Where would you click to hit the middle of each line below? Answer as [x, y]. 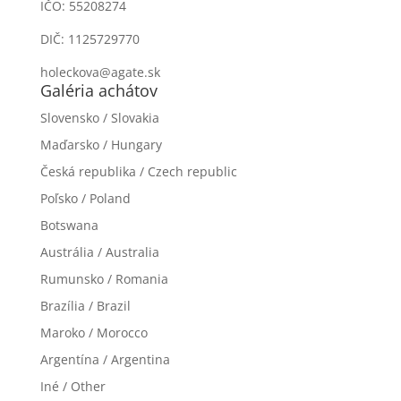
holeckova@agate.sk [100, 72]
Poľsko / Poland [85, 198]
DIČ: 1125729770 [90, 39]
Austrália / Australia [99, 252]
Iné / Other [73, 386]
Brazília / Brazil [85, 306]
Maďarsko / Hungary [101, 145]
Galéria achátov [98, 90]
